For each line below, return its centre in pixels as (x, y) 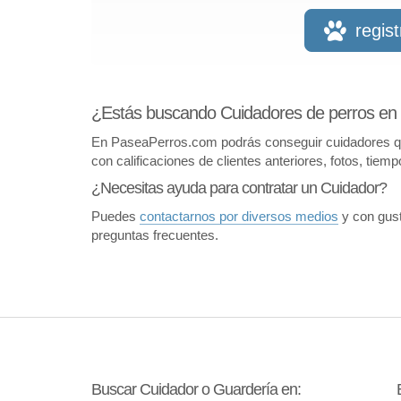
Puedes (115, 216)
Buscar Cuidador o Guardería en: (196, 389)
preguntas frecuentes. (155, 235)
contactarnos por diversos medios (239, 216)
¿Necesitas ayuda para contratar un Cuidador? (239, 188)
